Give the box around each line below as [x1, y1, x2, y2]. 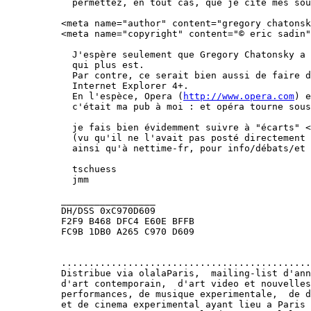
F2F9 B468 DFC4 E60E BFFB [61, 216, 194, 226]
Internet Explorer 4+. [61, 81, 189, 91]
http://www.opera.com [183, 91, 294, 101]
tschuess [61, 164, 117, 174]
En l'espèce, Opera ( [61, 91, 183, 101]
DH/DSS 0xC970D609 [61, 205, 155, 216]
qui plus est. [61, 60, 144, 70]
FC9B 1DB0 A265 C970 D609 [61, 226, 194, 237]
